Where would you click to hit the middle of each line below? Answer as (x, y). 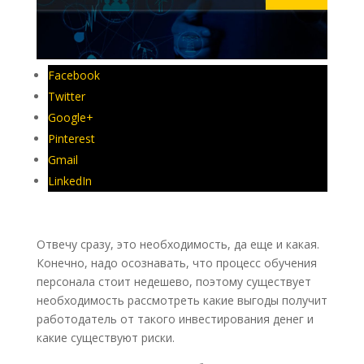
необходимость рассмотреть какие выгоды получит (182, 301)
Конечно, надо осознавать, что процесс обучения (176, 263)
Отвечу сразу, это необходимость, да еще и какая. (178, 245)
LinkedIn (69, 181)
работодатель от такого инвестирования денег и (175, 319)
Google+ (70, 118)
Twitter (66, 97)
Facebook (74, 76)
